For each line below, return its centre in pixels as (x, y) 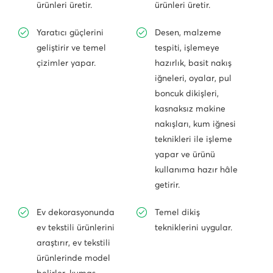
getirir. (167, 185)
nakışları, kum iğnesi (195, 124)
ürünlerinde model (73, 258)
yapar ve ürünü (185, 154)
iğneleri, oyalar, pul (193, 78)
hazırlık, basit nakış (193, 63)
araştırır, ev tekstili (73, 243)
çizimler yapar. (66, 63)
